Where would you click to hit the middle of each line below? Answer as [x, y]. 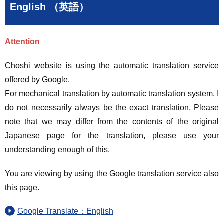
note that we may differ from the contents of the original [112, 122]
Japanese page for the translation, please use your [112, 136]
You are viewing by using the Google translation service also [112, 174]
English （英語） [49, 7]
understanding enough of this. [57, 150]
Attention [22, 42]
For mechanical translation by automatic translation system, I [112, 94]
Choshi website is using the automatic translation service [112, 66]
